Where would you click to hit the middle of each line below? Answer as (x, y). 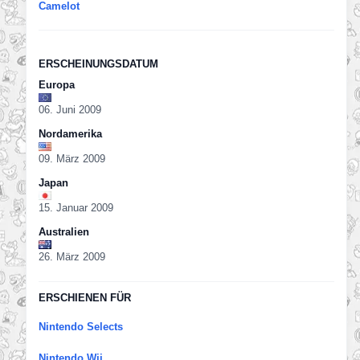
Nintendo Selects (81, 327)
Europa (57, 85)
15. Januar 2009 (76, 208)
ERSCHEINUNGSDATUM (98, 64)
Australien (64, 232)
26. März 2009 (72, 257)
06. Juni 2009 (70, 110)
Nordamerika (70, 134)
